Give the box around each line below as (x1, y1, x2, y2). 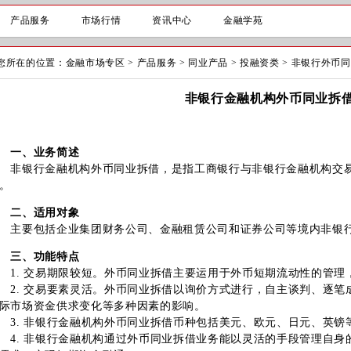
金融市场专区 (65, 57, 125, 68)
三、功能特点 (10, 251, 80, 262)
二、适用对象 (10, 207, 80, 219)
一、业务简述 (10, 147, 80, 158)
